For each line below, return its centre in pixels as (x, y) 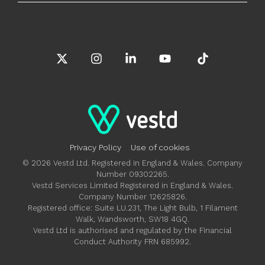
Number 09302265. (132, 174)
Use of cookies (160, 147)
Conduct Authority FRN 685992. (132, 241)
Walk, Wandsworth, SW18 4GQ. (132, 219)
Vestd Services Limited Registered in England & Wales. (132, 185)
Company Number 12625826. (132, 196)
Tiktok (225, 59)
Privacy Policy (95, 147)
